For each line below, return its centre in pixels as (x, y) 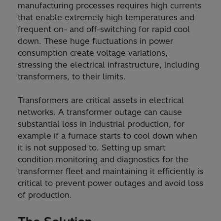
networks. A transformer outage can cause (100, 112)
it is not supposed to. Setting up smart (92, 148)
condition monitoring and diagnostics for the (103, 160)
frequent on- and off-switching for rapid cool (104, 29)
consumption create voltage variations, (93, 53)
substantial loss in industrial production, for (101, 124)
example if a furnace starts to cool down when (108, 136)
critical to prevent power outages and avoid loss (110, 183)
